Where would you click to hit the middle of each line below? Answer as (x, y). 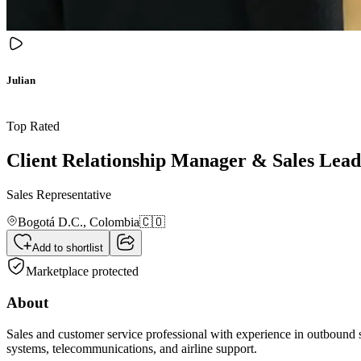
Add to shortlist (68, 248)
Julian (21, 81)
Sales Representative (59, 195)
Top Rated (33, 127)
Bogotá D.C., (54, 222)
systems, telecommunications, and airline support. (132, 348)
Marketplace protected (82, 272)
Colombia (114, 222)
